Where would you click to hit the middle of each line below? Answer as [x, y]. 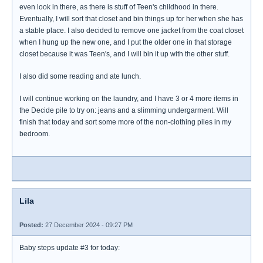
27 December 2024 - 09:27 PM [88, 225]
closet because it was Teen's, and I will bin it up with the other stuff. [124, 54]
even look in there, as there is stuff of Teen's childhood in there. [119, 7]
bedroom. [35, 134]
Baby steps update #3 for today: [70, 248]
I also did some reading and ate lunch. [80, 76]
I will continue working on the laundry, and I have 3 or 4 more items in [129, 99]
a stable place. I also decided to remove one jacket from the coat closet [131, 31]
